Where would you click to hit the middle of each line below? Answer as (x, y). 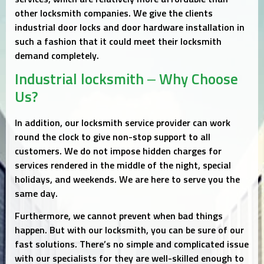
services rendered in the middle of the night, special (123, 166)
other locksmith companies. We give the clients (114, 13)
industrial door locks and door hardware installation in (130, 27)
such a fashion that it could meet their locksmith (118, 42)
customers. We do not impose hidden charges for (118, 151)
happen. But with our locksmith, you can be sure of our (129, 231)
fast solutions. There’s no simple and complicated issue (132, 245)
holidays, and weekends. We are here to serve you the (127, 180)
